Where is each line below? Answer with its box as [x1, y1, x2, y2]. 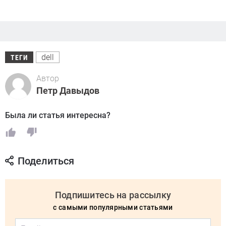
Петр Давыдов [36, 85, 99, 96]
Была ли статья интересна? [5, 110, 110, 121]
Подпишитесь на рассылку [54, 190, 172, 201]
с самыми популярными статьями [53, 203, 173, 212]
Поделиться [18, 155, 74, 167]
